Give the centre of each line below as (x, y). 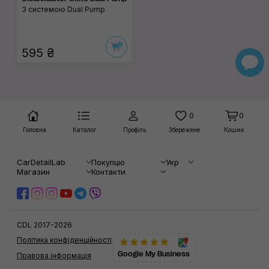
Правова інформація (54, 255)
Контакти (108, 172)
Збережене (185, 130)
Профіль (134, 130)
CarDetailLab (41, 162)
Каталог (84, 130)
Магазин (33, 172)
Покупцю (108, 162)
